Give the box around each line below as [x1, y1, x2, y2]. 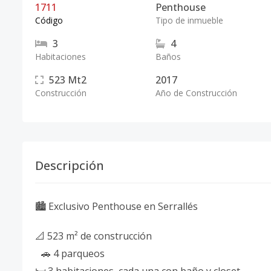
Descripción [35, 157, 104, 174]
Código [35, 15, 63, 26]
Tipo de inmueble [155, 15, 223, 26]
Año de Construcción [155, 87, 237, 99]
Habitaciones [35, 51, 86, 62]
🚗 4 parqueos [35, 247, 111, 260]
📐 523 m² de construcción [35, 229, 152, 243]
